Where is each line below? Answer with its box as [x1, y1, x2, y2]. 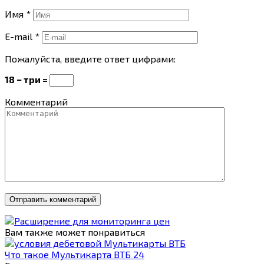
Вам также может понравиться [5, 226, 145, 238]
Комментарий [5, 96, 68, 108]
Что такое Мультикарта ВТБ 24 [5, 249, 144, 260]
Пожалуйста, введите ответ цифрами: [5, 53, 176, 65]
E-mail [5, 31, 35, 42]
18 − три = [5, 74, 49, 85]
